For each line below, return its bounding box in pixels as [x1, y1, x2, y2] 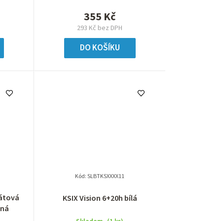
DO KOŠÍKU [79, 42, 120, 54]
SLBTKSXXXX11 [87, 172, 125, 181]
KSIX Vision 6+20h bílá [62, 192, 137, 204]
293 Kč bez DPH [77, 23, 123, 34]
